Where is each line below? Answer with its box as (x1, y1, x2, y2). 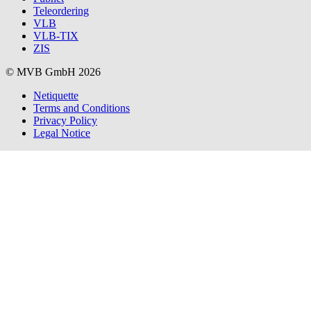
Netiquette (33, 89, 78, 101)
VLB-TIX (33, 29, 78, 42)
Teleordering (33, 4, 89, 17)
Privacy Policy (33, 114, 97, 126)
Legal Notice (33, 126, 90, 139)
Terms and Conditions (33, 101, 130, 114)
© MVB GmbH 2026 (6, 65, 101, 78)
